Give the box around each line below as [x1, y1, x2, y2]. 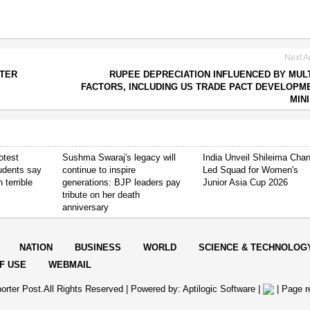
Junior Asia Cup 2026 [203, 176, 289, 188]
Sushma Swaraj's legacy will [62, 152, 176, 163]
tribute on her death [62, 189, 140, 200]
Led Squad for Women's [203, 164, 299, 175]
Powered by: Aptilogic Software [130, 283, 255, 294]
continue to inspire [62, 164, 136, 175]
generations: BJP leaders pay [62, 176, 181, 188]
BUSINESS [75, 241, 121, 253]
